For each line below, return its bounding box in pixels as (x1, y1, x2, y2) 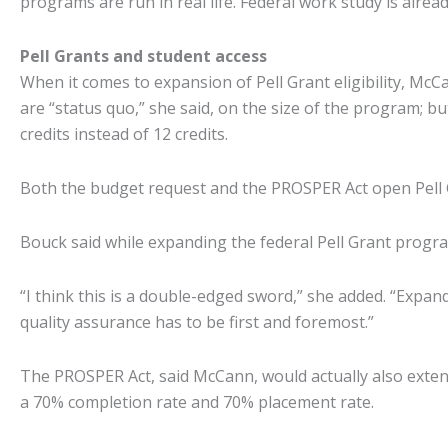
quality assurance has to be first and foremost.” (20, 311, 374, 333)
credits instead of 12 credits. (20, 123, 228, 145)
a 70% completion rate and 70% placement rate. (20, 391, 374, 413)
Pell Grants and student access (20, 45, 267, 67)
